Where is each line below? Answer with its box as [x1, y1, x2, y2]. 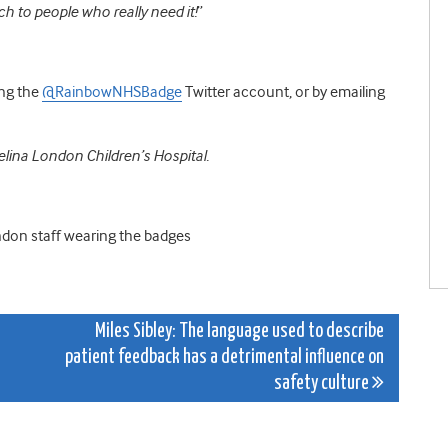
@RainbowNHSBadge [42, 82, 182, 101]
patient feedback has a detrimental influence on [65, 347, 384, 367]
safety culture [274, 373, 372, 393]
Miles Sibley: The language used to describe [95, 321, 384, 341]
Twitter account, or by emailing [182, 82, 385, 101]
